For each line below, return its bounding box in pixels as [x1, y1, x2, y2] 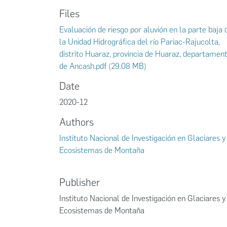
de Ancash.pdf [59, 61, 106, 71]
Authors [59, 116, 94, 128]
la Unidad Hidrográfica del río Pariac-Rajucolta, [59, 37, 220, 47]
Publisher [59, 176, 100, 188]
